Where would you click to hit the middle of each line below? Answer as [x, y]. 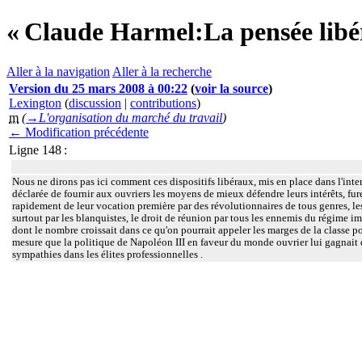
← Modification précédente [79, 132]
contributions [163, 103]
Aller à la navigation [58, 71]
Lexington [35, 103]
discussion [95, 103]
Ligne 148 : [38, 149]
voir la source [232, 88]
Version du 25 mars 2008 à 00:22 [98, 88]
